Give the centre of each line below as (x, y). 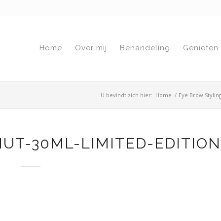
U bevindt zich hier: (127, 95)
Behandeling (145, 48)
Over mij (91, 48)
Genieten (201, 48)
